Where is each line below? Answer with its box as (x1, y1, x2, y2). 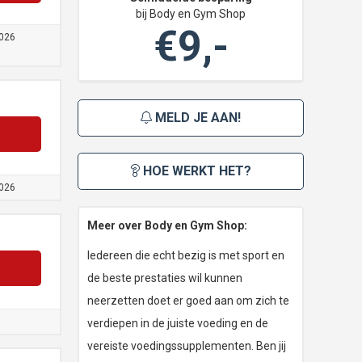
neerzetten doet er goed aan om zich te (87, 294, 289, 308)
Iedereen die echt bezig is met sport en (87, 249, 284, 263)
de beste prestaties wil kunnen (87, 271, 242, 285)
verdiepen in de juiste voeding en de (87, 317, 268, 330)
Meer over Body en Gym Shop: (87, 219, 247, 233)
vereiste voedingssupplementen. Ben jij (87, 339, 286, 353)
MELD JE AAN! (152, 110, 241, 126)
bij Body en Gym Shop (136, 7, 246, 21)
